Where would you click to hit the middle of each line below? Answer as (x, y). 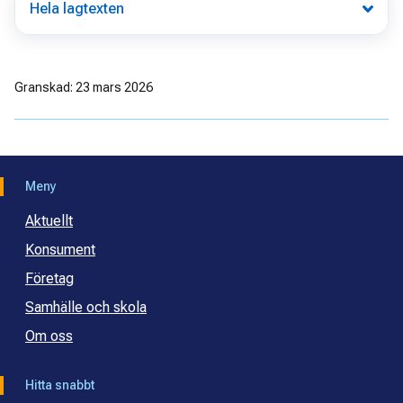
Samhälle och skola (86, 308)
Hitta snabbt (60, 385)
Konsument (60, 250)
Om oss (49, 336)
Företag (49, 279)
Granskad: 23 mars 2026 (84, 88)
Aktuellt (49, 221)
